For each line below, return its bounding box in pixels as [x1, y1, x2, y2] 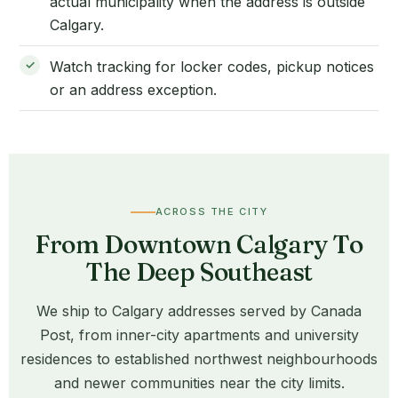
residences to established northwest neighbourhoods [20, 350, 378, 369]
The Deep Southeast [85, 257, 313, 288]
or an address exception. [50, 80, 217, 99]
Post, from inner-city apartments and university [39, 326, 359, 345]
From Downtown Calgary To [35, 229, 363, 260]
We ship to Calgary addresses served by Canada [36, 302, 362, 321]
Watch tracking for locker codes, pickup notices [50, 57, 374, 76]
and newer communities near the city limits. [53, 374, 345, 393]
